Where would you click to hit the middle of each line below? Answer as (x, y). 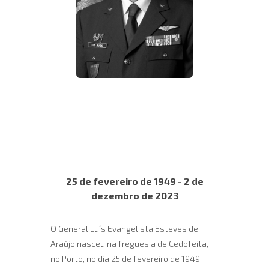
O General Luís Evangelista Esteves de (124, 228)
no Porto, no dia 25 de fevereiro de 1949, (126, 258)
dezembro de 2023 (134, 195)
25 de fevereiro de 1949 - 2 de (134, 181)
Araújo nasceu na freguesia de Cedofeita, (129, 243)
